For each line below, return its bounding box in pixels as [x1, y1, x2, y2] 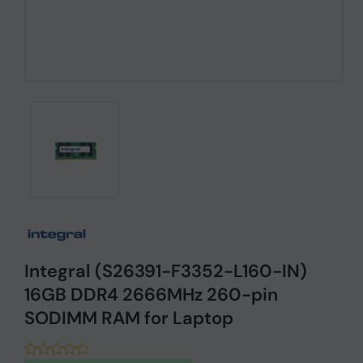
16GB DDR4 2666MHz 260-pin [24, 282, 278, 306]
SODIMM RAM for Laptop [24, 305, 233, 330]
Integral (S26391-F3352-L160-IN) [24, 258, 307, 283]
